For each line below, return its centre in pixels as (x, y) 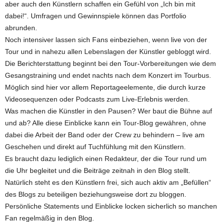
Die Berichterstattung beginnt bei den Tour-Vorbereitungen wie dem (111, 63)
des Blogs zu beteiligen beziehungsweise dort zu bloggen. (96, 194)
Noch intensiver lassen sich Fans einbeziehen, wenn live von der (106, 40)
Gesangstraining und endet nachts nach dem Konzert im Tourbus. (108, 75)
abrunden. (21, 28)
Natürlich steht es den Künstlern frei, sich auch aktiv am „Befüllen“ (108, 182)
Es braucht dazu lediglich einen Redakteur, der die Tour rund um (106, 159)
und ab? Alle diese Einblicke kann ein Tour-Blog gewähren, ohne (106, 123)
